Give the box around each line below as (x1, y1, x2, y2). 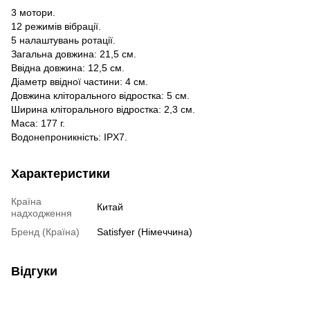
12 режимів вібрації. (11, 20, 101, 32)
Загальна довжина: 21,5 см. (11, 48, 136, 60)
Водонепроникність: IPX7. (11, 131, 127, 143)
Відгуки (11, 264, 57, 278)
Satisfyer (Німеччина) (97, 226, 192, 237)
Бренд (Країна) (11, 226, 80, 237)
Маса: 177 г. (11, 117, 65, 129)
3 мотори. (11, 6, 55, 18)
